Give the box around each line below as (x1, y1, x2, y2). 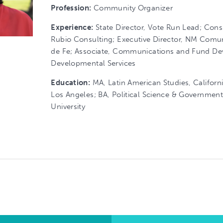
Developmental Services (51, 59, 136, 68)
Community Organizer (93, 3, 173, 12)
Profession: (51, 3, 94, 12)
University (51, 102, 86, 111)
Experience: (51, 23, 94, 32)
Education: (51, 78, 91, 87)
